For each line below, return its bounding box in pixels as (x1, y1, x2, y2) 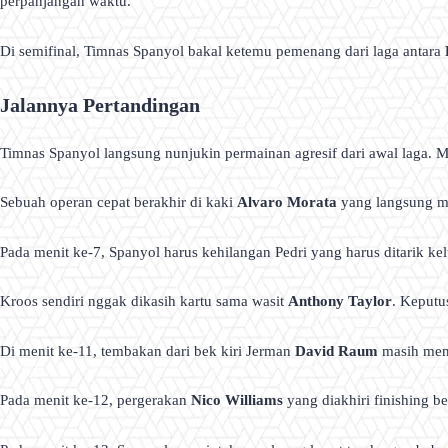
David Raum (295, 342, 378, 359)
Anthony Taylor (288, 293, 392, 310)
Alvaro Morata (237, 194, 337, 211)
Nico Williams (191, 392, 283, 409)
